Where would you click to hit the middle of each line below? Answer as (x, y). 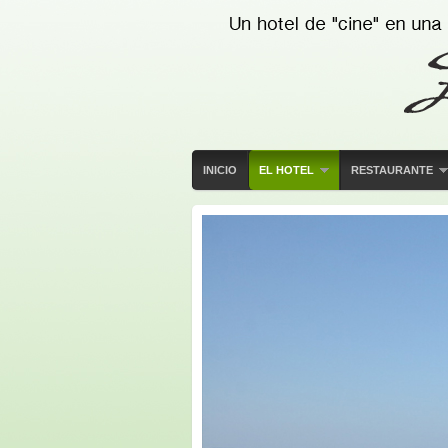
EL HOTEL (286, 170)
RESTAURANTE (392, 170)
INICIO (220, 170)
